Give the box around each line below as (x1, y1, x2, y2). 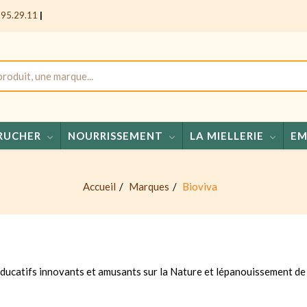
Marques (129, 180, 169, 193)
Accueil (83, 180, 116, 193)
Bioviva (182, 180, 217, 193)
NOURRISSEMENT (67, 129, 163, 142)
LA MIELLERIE (189, 129, 264, 142)
